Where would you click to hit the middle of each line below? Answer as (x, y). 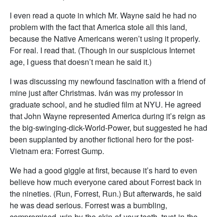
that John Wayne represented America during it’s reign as (108, 116)
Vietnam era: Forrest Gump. (57, 151)
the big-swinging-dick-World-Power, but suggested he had (108, 128)
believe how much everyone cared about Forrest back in (106, 182)
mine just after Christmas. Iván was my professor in (96, 93)
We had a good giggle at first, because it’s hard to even (103, 170)
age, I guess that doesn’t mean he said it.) (81, 62)
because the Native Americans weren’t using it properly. (105, 39)
